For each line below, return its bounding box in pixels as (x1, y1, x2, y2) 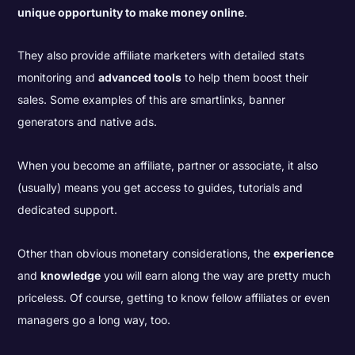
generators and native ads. (17, 115, 161, 129)
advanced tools (98, 71, 182, 85)
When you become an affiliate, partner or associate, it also (17, 158, 319, 172)
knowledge (40, 268, 101, 282)
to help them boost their (181, 71, 309, 85)
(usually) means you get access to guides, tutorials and (17, 180, 303, 194)
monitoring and (17, 71, 99, 85)
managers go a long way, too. (17, 312, 171, 326)
